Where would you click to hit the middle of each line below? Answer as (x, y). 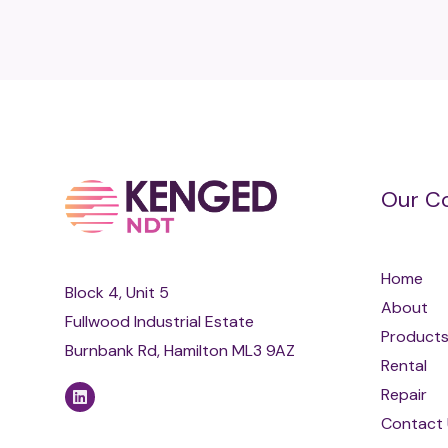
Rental (404, 366)
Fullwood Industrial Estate (159, 322)
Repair (404, 395)
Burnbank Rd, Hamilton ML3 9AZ (180, 351)
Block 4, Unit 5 (117, 293)
